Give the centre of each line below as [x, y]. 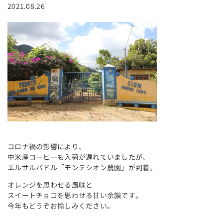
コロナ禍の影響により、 [47, 146]
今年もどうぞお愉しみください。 [61, 206]
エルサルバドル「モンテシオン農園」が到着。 [82, 167]
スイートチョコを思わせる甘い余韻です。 [75, 195]
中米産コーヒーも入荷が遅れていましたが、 [78, 157]
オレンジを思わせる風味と [50, 185]
